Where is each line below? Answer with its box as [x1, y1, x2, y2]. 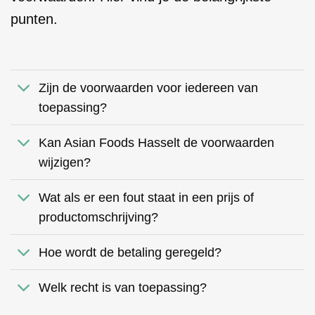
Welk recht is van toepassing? [39, 280, 207, 295]
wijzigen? [39, 155, 91, 169]
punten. [11, 11, 58, 27]
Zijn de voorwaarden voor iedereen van [39, 80, 259, 95]
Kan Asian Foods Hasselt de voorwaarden [39, 135, 275, 150]
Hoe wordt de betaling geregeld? [39, 245, 222, 259]
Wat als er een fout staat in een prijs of [39, 190, 255, 205]
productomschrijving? [39, 210, 159, 224]
